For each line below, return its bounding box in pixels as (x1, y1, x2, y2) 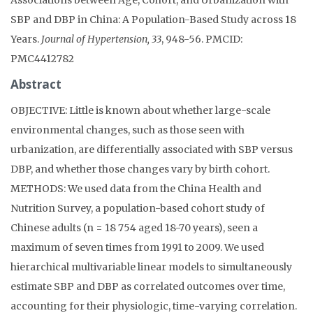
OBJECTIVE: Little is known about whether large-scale (10, 103, 270, 117)
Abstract (10, 75, 61, 92)
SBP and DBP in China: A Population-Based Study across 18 (10, 13, 296, 26)
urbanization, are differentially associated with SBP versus (10, 143, 293, 156)
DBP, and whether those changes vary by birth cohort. (10, 162, 270, 175)
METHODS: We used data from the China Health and (10, 182, 261, 195)
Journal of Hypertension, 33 (41, 32, 161, 45)
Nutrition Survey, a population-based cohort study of (10, 201, 265, 214)
